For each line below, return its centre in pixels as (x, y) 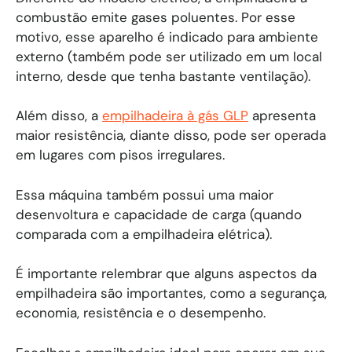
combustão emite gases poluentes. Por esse (156, 17)
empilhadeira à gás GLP (175, 115)
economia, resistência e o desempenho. (141, 313)
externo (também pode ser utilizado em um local (169, 56)
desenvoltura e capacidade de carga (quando (159, 214)
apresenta (282, 115)
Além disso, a (59, 115)
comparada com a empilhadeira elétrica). (144, 234)
